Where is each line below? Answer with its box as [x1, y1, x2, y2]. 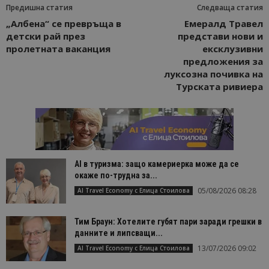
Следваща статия [197, 2, 263, 13]
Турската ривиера [176, 80, 263, 92]
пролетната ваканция [6, 42, 110, 55]
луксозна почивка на [164, 67, 263, 80]
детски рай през [6, 29, 85, 42]
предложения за [183, 55, 263, 67]
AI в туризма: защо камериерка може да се [74, 159, 239, 169]
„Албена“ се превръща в [6, 17, 121, 29]
